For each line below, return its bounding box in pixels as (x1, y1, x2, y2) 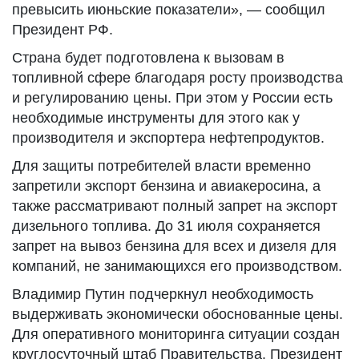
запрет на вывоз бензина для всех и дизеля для (12, 238, 337, 254)
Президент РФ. (12, 22, 113, 38)
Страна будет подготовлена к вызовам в (12, 50, 284, 66)
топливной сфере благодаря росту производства (12, 70, 343, 86)
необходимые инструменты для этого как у (12, 110, 300, 126)
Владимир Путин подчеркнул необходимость (12, 286, 313, 302)
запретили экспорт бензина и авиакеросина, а (12, 178, 321, 194)
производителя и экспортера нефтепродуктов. (12, 130, 325, 146)
